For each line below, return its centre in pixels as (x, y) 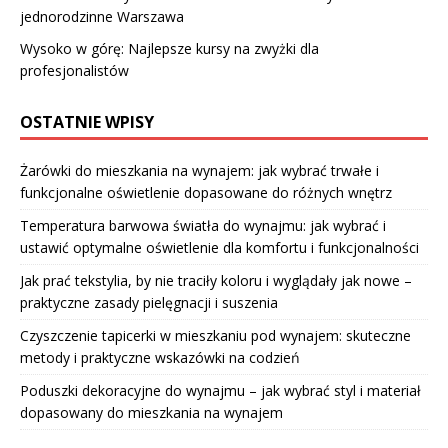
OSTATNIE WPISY (87, 122)
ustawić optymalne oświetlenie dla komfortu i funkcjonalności (219, 248)
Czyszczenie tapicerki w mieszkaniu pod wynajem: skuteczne (215, 336)
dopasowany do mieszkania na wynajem (151, 413)
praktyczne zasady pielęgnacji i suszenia (149, 303)
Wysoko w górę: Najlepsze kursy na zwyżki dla (169, 49)
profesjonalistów (74, 71)
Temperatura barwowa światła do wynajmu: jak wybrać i (203, 226)
